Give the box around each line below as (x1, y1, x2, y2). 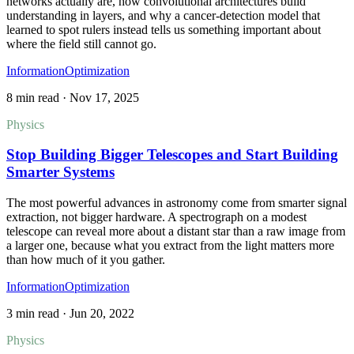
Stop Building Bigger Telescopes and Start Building (6, 146, 338, 164)
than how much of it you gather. (6, 253, 165, 266)
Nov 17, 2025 (70, 90, 139, 104)
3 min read (6, 307, 59, 320)
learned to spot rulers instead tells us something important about (6, 22, 321, 36)
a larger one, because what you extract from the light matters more (6, 239, 334, 252)
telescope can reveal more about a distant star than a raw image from (6, 224, 345, 238)
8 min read (6, 90, 59, 104)
